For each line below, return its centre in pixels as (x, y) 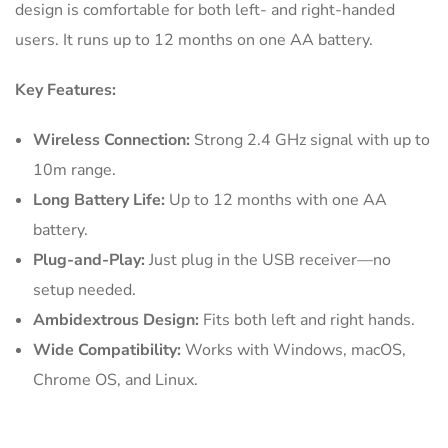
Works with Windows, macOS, (293, 349)
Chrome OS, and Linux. (115, 379)
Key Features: (65, 89)
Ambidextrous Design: (116, 319)
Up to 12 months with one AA (276, 199)
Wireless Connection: (111, 139)
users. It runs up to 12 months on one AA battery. (194, 39)
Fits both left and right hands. (307, 319)
